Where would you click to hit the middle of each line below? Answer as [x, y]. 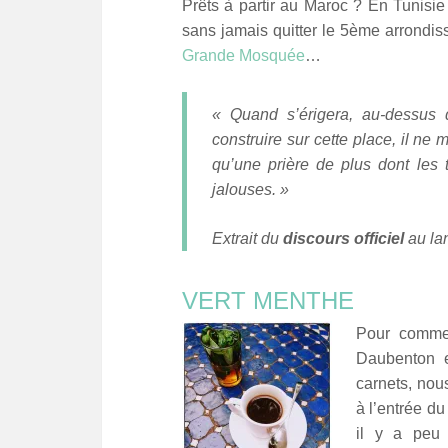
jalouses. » [250, 189]
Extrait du [247, 238]
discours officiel [343, 238]
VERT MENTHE [268, 300]
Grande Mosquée [243, 55]
